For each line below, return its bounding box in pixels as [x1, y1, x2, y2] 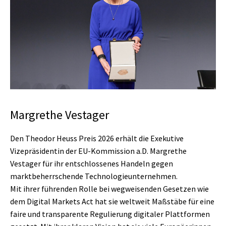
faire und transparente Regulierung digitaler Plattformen [10, 209, 210, 219]
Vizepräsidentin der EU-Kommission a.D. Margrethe [10, 146, 187, 156]
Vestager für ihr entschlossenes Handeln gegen [10, 158, 173, 169]
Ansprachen [15, 27, 87, 46]
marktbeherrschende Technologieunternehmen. [10, 171, 178, 182]
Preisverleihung [15, 3, 110, 22]
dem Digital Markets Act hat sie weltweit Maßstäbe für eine [10, 196, 214, 207]
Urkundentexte [15, 75, 107, 94]
